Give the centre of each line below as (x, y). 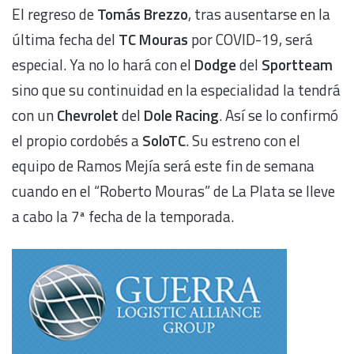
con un (34, 115)
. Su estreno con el (243, 141)
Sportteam (297, 65)
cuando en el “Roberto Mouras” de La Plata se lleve (173, 191)
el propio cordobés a (77, 141)
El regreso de (55, 14)
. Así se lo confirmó (279, 115)
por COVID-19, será (250, 40)
